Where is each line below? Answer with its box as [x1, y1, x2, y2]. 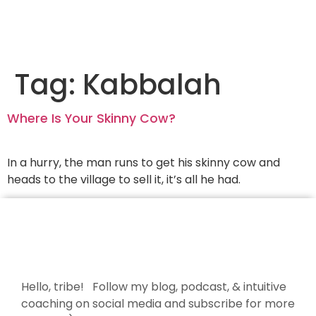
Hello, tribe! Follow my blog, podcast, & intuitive [21, 279, 286, 296]
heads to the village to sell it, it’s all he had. [7, 171, 241, 188]
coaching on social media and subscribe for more [21, 296, 295, 312]
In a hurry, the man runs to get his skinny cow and [7, 154, 280, 171]
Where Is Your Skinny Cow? [7, 110, 176, 127]
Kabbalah [83, 65, 221, 104]
